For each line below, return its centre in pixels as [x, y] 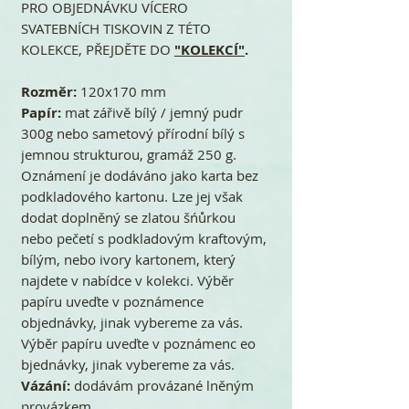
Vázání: [46, 385]
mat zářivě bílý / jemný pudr [154, 112]
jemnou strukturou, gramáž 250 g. [129, 154]
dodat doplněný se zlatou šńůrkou [128, 217]
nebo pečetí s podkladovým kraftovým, [144, 238]
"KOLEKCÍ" [210, 49]
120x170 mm [121, 91]
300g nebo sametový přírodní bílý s [133, 133]
